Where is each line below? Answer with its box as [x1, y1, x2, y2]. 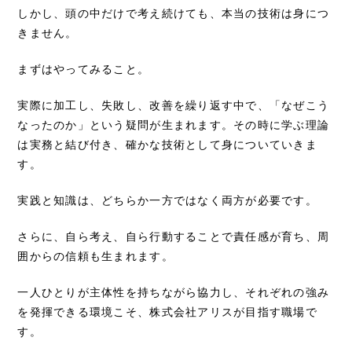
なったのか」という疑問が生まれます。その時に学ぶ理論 [17, 119, 330, 132]
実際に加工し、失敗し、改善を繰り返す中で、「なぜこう [17, 99, 330, 112]
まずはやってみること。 [17, 63, 150, 76]
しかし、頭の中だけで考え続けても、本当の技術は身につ [17, 7, 330, 20]
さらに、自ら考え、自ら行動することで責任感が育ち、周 [17, 230, 330, 244]
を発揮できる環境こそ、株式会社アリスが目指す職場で [17, 306, 317, 319]
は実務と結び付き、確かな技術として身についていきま [17, 138, 317, 152]
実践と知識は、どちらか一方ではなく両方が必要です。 [17, 194, 317, 207]
